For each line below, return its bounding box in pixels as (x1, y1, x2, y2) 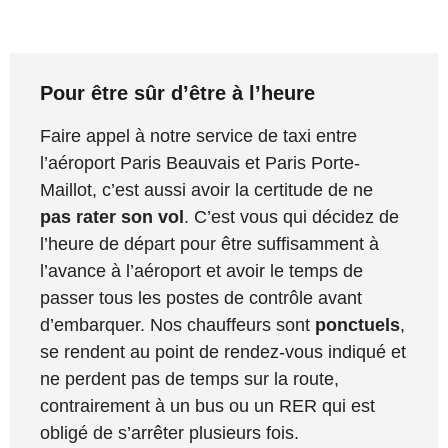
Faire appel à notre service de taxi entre (40, 125, 357, 146)
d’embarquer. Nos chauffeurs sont (40, 314, 315, 335)
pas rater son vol (40, 206, 184, 227)
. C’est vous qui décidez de (184, 206, 399, 227)
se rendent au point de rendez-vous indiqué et (40, 341, 406, 362)
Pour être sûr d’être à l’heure (40, 81, 315, 104)
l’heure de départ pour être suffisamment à (40, 233, 379, 254)
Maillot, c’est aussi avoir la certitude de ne (40, 179, 373, 200)
